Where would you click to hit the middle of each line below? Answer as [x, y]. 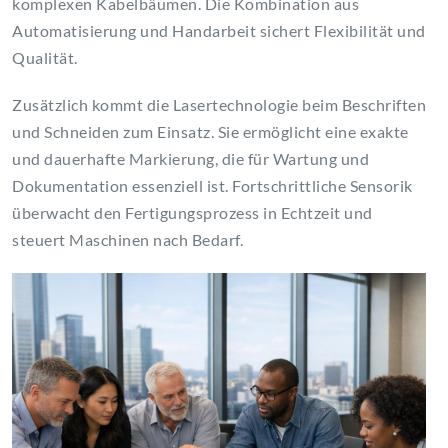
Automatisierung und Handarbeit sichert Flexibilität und [219, 31]
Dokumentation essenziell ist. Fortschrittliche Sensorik [212, 186]
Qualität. [45, 58]
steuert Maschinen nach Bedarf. [127, 240]
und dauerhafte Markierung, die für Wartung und [190, 159]
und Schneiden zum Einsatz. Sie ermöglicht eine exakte [210, 132]
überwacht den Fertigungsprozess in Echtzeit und [192, 213]
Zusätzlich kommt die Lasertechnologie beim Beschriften [219, 105]
